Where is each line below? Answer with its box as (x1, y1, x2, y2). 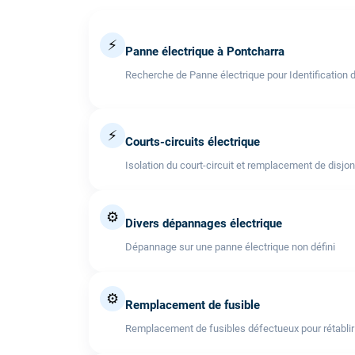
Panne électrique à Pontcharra (125, 44, 284, 59)
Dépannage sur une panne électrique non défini (125, 240, 335, 253)
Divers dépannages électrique (125, 216, 282, 231)
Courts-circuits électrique (125, 134, 260, 149)
